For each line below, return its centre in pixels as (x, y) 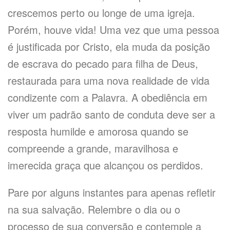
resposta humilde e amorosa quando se (98, 131)
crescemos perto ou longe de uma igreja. (101, 13)
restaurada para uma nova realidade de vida (109, 80)
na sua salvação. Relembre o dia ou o (94, 209)
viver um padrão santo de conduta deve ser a (111, 114)
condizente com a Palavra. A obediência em (108, 97)
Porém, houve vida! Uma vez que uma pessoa (113, 30)
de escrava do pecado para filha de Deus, (103, 63)
